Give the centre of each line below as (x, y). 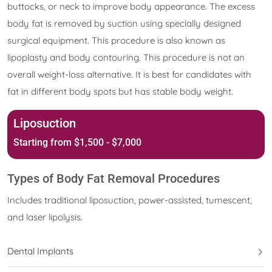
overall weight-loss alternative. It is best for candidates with (129, 74)
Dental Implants (40, 251)
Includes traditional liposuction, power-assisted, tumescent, (130, 200)
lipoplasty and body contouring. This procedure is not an (126, 57)
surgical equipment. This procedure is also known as (116, 40)
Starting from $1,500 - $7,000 (77, 142)
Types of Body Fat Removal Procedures (114, 178)
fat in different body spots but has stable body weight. (120, 91)
